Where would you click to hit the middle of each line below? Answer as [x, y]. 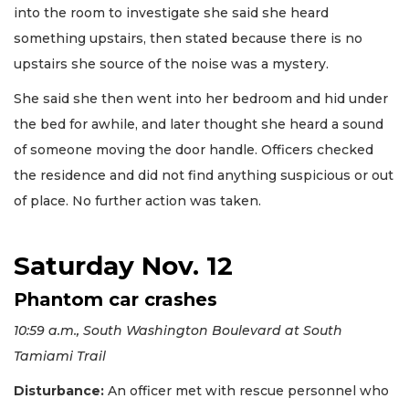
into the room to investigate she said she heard [171, 12]
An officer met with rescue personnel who [246, 391]
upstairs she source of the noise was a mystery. [171, 63]
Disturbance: [59, 391]
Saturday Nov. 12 [123, 265]
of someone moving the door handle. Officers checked [194, 150]
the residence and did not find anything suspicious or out [204, 176]
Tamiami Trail [60, 356]
